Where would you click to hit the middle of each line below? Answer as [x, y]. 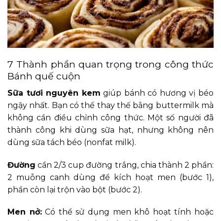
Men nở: [25, 212]
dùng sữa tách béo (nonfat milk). [72, 142]
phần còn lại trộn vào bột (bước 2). [75, 189]
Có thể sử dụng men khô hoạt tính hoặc [128, 212]
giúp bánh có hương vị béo [157, 93]
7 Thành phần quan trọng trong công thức [110, 64]
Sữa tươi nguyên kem [54, 93]
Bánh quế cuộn [44, 76]
